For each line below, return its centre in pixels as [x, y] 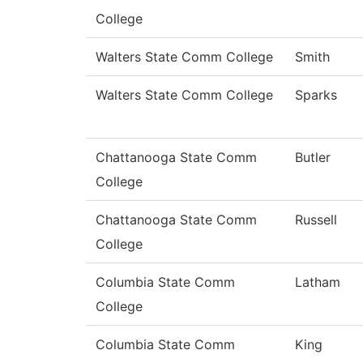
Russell [316, 220]
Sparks [316, 95]
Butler [313, 158]
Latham [318, 282]
